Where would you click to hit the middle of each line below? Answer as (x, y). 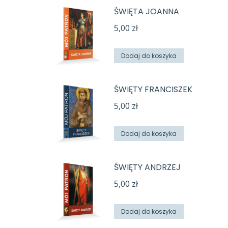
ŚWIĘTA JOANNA (147, 11)
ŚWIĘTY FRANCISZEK (153, 89)
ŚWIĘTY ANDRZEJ (147, 167)
